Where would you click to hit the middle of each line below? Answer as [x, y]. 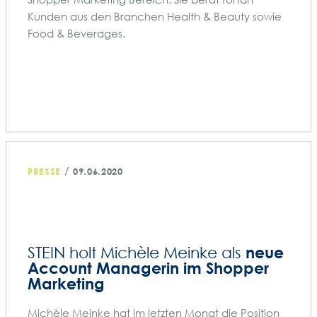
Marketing [66, 284]
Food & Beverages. [76, 34]
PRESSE [44, 172]
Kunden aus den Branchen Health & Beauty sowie [155, 17]
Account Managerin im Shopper [148, 268]
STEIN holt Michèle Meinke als [137, 253]
